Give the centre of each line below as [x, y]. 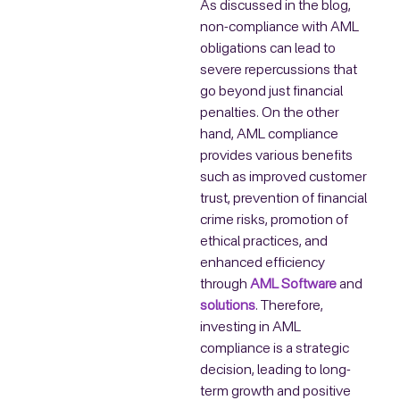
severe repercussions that [279, 71]
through [225, 285]
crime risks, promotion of [274, 221]
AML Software [293, 285]
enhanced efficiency [262, 264]
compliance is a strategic [275, 350]
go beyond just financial [271, 92]
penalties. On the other [270, 114]
